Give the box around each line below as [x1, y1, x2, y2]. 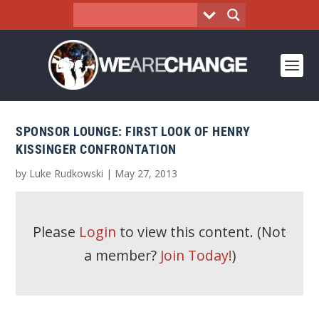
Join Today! [159, 246, 232, 265]
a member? [83, 246, 160, 265]
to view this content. [116, 222, 257, 241]
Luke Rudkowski [29, 167, 104, 180]
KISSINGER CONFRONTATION [16, 142, 177, 157]
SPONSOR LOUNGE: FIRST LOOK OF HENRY [16, 124, 251, 139]
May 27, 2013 [115, 167, 178, 180]
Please [33, 222, 79, 241]
